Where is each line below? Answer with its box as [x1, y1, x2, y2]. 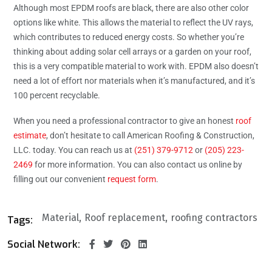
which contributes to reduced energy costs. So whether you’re [13, 32, 244, 42]
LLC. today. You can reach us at [13, 144, 134, 155]
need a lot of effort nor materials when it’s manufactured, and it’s [13, 75, 255, 86]
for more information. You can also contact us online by [33, 159, 242, 169]
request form [107, 174, 156, 184]
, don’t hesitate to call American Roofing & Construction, [46, 130, 254, 140]
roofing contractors [171, 212, 257, 224]
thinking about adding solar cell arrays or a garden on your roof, [13, 46, 251, 56]
